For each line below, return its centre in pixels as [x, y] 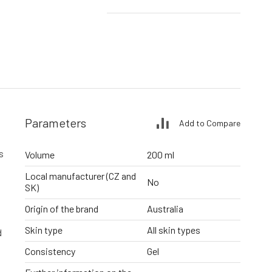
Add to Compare [210, 123]
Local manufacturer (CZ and [80, 176]
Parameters [56, 123]
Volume [40, 155]
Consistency [50, 251]
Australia [165, 209]
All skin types [174, 230]
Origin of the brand [62, 209]
